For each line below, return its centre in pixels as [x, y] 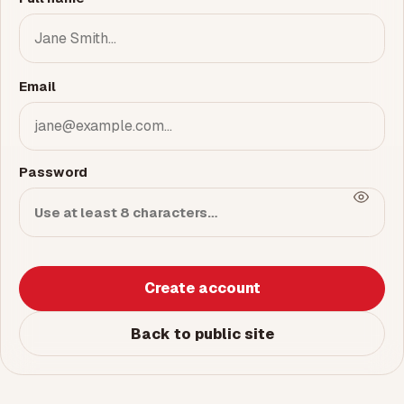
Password [53, 172]
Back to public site [202, 334]
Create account [202, 289]
